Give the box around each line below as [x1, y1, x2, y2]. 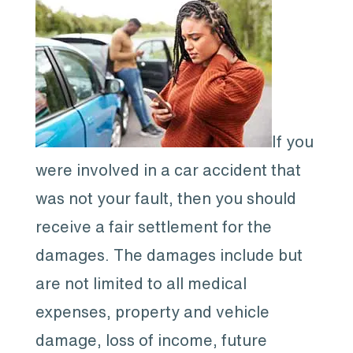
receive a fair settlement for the [35, 218, 272, 235]
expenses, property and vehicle [35, 303, 269, 320]
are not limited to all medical [35, 275, 247, 292]
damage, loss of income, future [35, 332, 267, 348]
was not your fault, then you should [35, 190, 296, 206]
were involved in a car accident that [35, 162, 301, 178]
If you [271, 133, 314, 150]
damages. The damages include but [35, 247, 303, 263]
